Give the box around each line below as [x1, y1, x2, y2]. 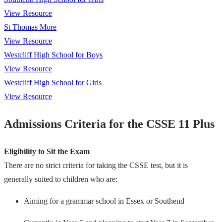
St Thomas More [4, 22, 56, 31]
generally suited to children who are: [4, 174, 117, 183]
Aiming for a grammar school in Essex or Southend [24, 196, 184, 205]
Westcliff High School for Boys [4, 50, 103, 59]
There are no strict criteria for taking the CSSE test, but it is [4, 161, 188, 169]
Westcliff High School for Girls [4, 78, 102, 87]
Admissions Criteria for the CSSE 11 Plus [4, 117, 215, 130]
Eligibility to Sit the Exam [4, 147, 90, 156]
